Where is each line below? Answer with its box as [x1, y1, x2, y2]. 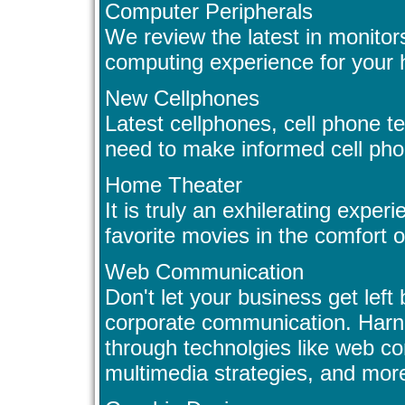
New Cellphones [105, 86, 259, 111]
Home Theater [105, 173, 242, 198]
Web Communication [105, 259, 304, 285]
